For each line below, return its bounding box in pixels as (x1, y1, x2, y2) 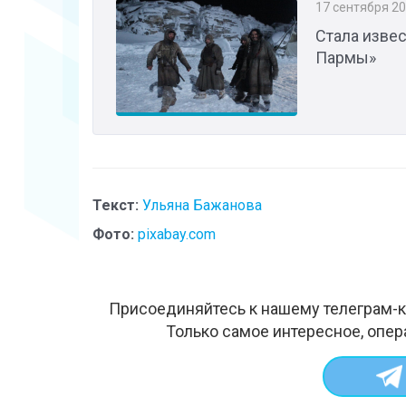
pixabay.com (138, 225, 216, 243)
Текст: (92, 196, 139, 214)
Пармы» (315, 47, 376, 67)
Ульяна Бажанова (142, 196, 262, 214)
